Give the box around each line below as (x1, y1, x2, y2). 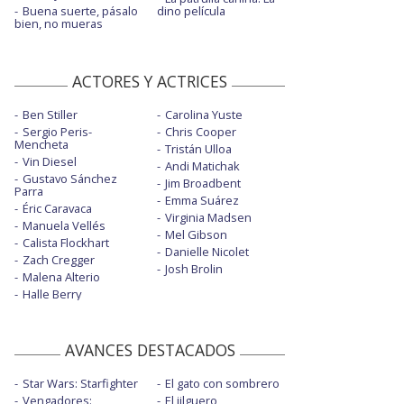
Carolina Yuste (164, 106, 243, 123)
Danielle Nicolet (164, 243, 249, 260)
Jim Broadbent (164, 174, 241, 191)
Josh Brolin (164, 260, 223, 277)
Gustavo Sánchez (23, 170, 117, 187)
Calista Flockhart (23, 234, 109, 251)
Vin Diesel (23, 152, 77, 170)
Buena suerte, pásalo (23, 2, 138, 19)
